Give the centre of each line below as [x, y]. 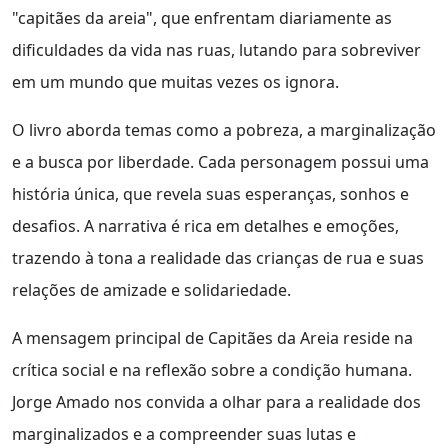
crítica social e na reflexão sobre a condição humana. [212, 370]
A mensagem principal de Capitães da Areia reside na [212, 338]
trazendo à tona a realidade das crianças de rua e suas [218, 258]
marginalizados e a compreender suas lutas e [184, 434]
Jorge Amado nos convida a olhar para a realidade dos [216, 402]
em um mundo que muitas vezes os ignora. [175, 82]
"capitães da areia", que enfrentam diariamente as [202, 18]
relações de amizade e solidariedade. [151, 290]
